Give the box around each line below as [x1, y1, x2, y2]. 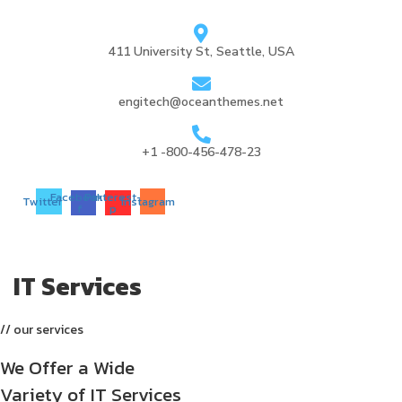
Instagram [120, 192, 175, 210]
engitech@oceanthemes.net [118, 92, 284, 110]
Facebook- [49, 188, 109, 205]
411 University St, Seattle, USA [108, 42, 294, 60]
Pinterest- [83, 188, 143, 205]
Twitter [22, 192, 64, 210]
